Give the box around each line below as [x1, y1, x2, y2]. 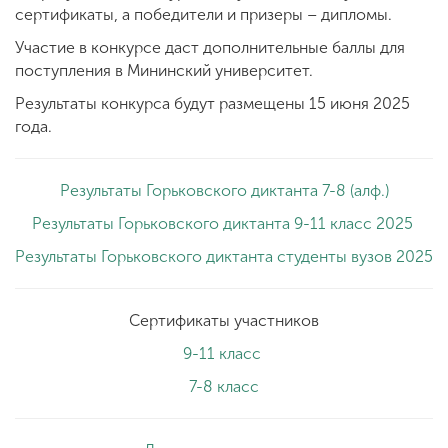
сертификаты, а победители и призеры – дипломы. [15, 4, 392, 24]
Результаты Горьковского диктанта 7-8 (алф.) [59, 180, 389, 200]
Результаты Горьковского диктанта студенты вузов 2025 [15, 246, 433, 266]
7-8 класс [189, 376, 259, 396]
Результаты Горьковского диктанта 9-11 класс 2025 [31, 213, 417, 233]
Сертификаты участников [129, 310, 319, 330]
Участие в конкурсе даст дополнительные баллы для [15, 37, 405, 57]
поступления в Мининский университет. [15, 60, 313, 80]
